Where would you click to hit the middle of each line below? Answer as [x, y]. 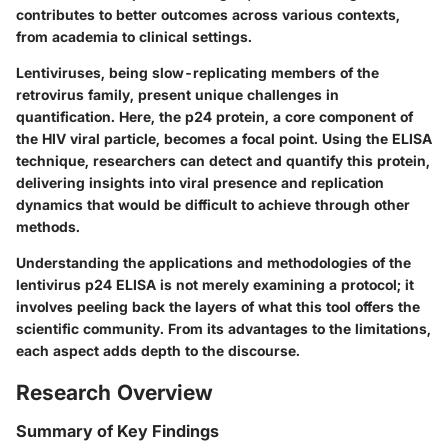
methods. [48, 226]
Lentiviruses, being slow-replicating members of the [197, 72]
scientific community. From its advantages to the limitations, [223, 328]
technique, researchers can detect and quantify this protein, [223, 160]
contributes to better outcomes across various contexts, [208, 14]
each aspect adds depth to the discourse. [158, 350]
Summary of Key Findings [117, 431]
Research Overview [114, 392]
